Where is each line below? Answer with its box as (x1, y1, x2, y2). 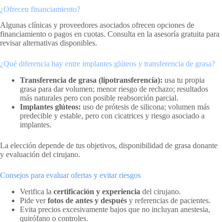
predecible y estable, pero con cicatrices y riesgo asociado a (20, 111, 205, 120)
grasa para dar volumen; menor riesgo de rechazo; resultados (20, 85, 208, 94)
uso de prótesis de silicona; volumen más (81, 103, 210, 111)
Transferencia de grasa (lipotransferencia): (20, 76, 163, 85)
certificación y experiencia (54, 187, 140, 196)
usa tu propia (163, 76, 205, 85)
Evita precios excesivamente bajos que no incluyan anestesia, (20, 205, 210, 214)
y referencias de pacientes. (127, 196, 211, 205)
